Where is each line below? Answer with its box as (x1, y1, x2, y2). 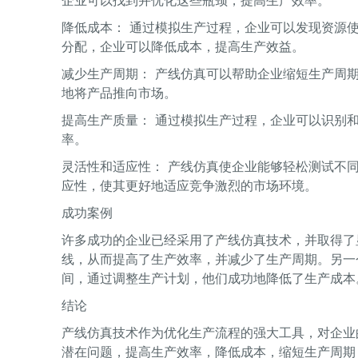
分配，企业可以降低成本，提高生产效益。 (62, 38, 304, 54)
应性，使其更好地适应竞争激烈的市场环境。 (62, 177, 317, 193)
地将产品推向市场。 (62, 85, 177, 101)
